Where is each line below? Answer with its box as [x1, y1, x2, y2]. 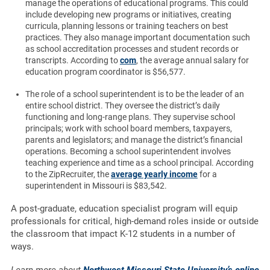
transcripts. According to [25, 55, 120, 66]
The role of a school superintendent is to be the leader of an [25, 89, 244, 99]
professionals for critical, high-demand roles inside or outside [10, 216, 259, 227]
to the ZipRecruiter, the [25, 169, 111, 180]
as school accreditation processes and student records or [25, 44, 239, 54]
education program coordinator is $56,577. [25, 67, 186, 77]
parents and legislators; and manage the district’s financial [25, 135, 242, 145]
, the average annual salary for [136, 55, 249, 66]
